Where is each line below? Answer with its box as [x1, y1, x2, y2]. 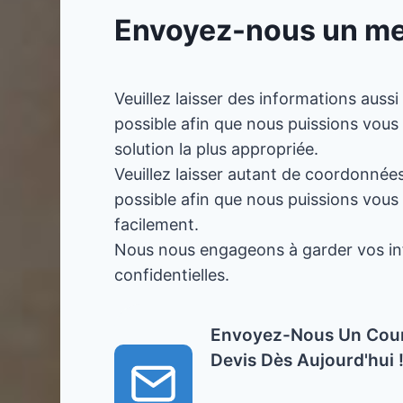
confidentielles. [114, 265, 229, 284]
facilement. [114, 215, 199, 234]
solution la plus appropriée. [114, 139, 318, 158]
